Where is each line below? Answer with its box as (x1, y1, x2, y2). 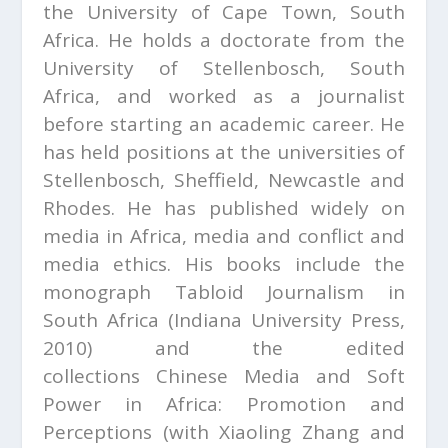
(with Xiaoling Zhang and (162, 419, 406, 445)
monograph (42, 279, 175, 305)
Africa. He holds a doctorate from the (42, 27, 406, 53)
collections (42, 363, 156, 389)
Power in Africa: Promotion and (42, 391, 406, 417)
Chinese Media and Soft (155, 363, 406, 389)
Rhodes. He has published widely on (42, 195, 406, 221)
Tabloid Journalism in (174, 279, 406, 305)
